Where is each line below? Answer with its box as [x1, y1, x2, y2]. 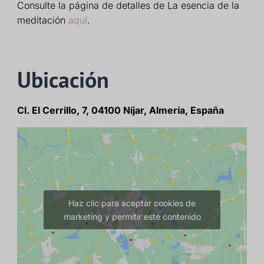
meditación [16, 14, 68, 26]
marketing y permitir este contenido [63, 211, 201, 222]
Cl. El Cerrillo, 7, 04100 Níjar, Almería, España [16, 104, 224, 116]
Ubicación [16, 64, 109, 94]
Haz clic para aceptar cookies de [68, 197, 196, 208]
